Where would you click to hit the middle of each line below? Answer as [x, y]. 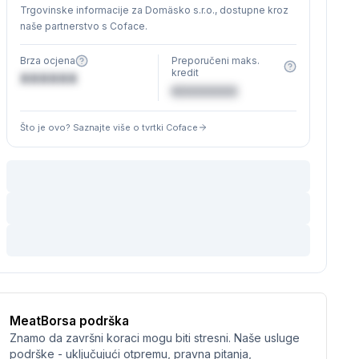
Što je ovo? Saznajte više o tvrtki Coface [109, 127]
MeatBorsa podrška [69, 321]
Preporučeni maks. [216, 61]
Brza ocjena [47, 61]
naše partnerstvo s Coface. [83, 26]
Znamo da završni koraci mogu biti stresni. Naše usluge [154, 338]
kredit [186, 73]
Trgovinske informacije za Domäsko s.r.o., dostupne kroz [154, 10]
